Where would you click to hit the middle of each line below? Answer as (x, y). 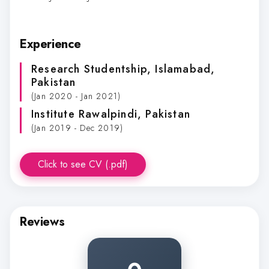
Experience (50, 44)
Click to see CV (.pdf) (83, 165)
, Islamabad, (181, 69)
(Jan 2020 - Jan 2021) (76, 96)
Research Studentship (89, 69)
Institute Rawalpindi (84, 114)
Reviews (42, 222)
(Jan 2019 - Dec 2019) (77, 128)
